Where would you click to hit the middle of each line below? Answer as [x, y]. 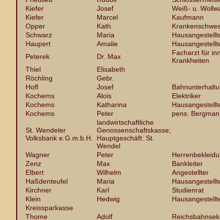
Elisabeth [111, 69]
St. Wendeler [46, 130]
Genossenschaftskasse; [134, 130]
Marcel [107, 17]
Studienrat [188, 190]
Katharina [112, 105]
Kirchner [39, 190]
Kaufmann [188, 17]
